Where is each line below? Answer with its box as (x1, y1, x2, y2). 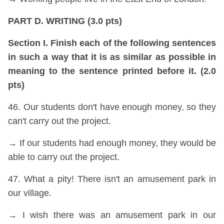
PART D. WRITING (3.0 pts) (8, 16, 122, 26)
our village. (8, 188, 51, 198)
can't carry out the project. (8, 116, 111, 126)
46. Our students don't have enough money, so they (8, 102, 216, 112)
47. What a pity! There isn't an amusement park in (8, 174, 216, 184)
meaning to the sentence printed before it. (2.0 (8, 66, 216, 76)
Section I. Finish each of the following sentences (8, 38, 216, 48)
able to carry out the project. (8, 152, 119, 162)
